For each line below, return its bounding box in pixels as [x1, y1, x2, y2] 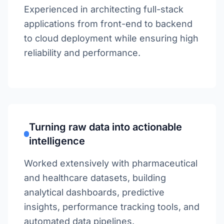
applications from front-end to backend [24, 18, 192, 29]
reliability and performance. [24, 47, 140, 58]
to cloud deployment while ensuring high [24, 33, 198, 43]
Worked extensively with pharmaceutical [24, 158, 197, 168]
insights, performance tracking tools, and [24, 201, 199, 212]
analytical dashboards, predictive [24, 187, 164, 197]
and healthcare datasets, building [24, 172, 166, 183]
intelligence [28, 135, 85, 147]
